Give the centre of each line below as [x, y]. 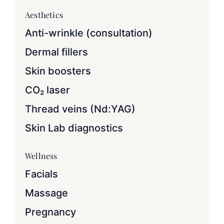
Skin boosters [58, 71]
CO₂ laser [47, 90]
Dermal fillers [56, 52]
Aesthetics [44, 15]
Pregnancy [50, 212]
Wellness [41, 156]
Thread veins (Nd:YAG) [80, 109]
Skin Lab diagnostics [74, 128]
